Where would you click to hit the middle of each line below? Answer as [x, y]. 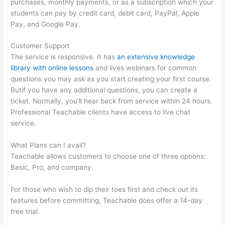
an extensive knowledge [156, 57]
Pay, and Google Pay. [46, 24]
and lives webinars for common [145, 68]
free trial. [25, 212]
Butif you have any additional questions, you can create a [104, 90]
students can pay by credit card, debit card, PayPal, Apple [105, 13]
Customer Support [40, 46]
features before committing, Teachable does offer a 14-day [107, 201]
